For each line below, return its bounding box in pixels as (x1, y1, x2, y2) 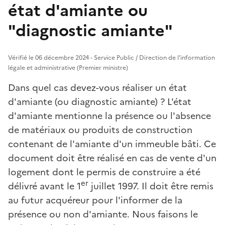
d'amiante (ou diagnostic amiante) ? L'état (8, 94, 191, 108)
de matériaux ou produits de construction (8, 123, 192, 137)
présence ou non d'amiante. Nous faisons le (8, 207, 198, 221)
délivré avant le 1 (8, 179, 81, 193)
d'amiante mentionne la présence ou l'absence (8, 108, 211, 123)
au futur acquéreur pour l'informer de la (8, 193, 182, 207)
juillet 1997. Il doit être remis (88, 179, 213, 193)
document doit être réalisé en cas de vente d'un (8, 151, 216, 165)
